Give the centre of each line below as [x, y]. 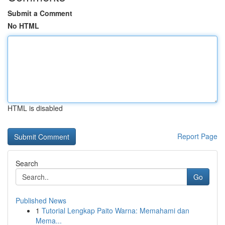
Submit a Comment [40, 13]
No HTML [23, 26]
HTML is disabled [35, 108]
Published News [41, 200]
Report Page [197, 136]
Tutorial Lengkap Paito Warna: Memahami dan [116, 210]
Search [27, 163]
